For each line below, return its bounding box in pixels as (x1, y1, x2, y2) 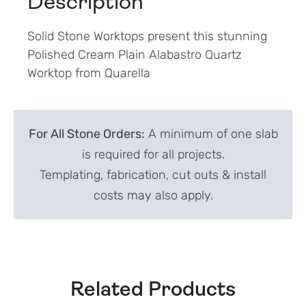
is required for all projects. (81, 146, 225, 162)
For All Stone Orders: (28, 126, 145, 141)
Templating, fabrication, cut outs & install (40, 167, 266, 182)
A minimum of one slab (144, 126, 278, 141)
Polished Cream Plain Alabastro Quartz (27, 46, 242, 62)
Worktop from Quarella (27, 65, 150, 81)
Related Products (70, 279, 236, 301)
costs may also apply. (93, 187, 213, 203)
